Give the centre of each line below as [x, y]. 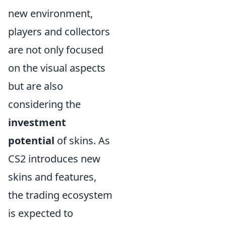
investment [37, 122]
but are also [36, 86]
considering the [44, 104]
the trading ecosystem [60, 195]
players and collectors [59, 31]
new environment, [50, 13]
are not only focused [56, 49]
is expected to [41, 213]
